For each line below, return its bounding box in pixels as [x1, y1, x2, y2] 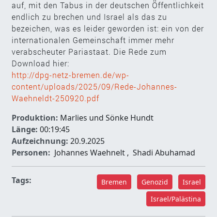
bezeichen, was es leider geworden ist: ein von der [12, 23, 204, 33]
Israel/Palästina [151, 194, 201, 203]
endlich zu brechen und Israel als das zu [12, 11, 167, 22]
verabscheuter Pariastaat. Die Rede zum [12, 46, 167, 57]
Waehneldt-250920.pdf [12, 93, 99, 103]
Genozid [141, 177, 168, 186]
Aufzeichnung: [12, 135, 68, 146]
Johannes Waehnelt [54, 147, 125, 158]
